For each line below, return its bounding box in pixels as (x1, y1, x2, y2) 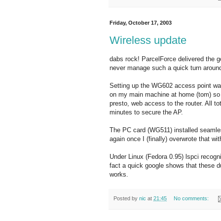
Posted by (113, 195, 139, 202)
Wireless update (110, 34, 186, 46)
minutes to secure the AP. (110, 109, 183, 116)
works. (110, 171, 128, 179)
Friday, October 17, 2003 (110, 20, 172, 26)
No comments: (173, 195, 210, 202)
